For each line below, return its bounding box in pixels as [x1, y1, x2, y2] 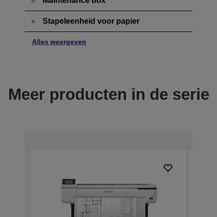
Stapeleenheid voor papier [43, 16, 139, 25]
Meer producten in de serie [8, 85, 209, 103]
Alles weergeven [32, 37, 86, 46]
